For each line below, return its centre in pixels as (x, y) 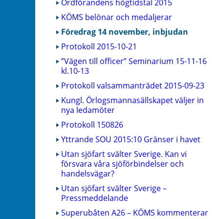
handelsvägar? (88, 173)
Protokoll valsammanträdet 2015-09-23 (133, 85)
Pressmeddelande (95, 198)
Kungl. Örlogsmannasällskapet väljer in (132, 100)
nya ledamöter (88, 110)
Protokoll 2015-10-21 (99, 46)
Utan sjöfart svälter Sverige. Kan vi (124, 154)
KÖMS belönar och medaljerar (117, 17)
